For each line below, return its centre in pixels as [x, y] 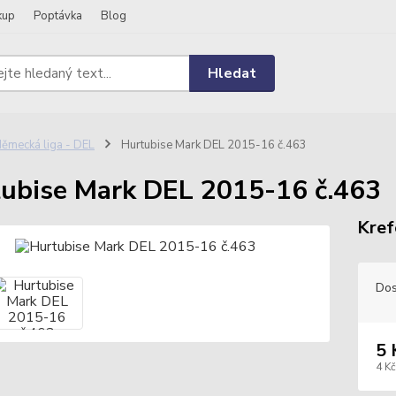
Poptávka [58, 16]
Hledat [232, 73]
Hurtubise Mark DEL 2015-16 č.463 [212, 145]
